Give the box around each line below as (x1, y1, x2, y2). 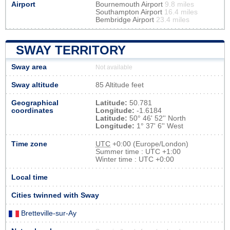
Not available (95, 64, 132, 70)
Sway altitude (11, 81, 59, 89)
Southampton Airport (95, 8, 164, 16)
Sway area (11, 63, 47, 71)
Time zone (11, 140, 47, 148)
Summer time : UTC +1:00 (95, 147, 181, 156)
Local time (11, 173, 48, 181)
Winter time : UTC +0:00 (95, 155, 174, 163)
